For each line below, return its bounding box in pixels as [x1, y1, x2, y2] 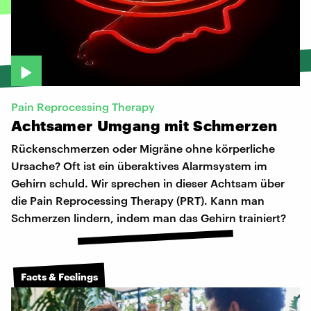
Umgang [96, 117, 161, 135]
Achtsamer [11, 117, 93, 135]
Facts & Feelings [21, 270, 98, 283]
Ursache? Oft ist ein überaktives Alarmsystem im [11, 159, 267, 173]
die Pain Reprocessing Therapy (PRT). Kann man [11, 194, 264, 208]
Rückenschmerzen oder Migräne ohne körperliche [11, 142, 275, 155]
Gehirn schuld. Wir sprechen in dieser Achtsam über [11, 176, 285, 190]
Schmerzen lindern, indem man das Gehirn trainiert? [11, 211, 286, 225]
